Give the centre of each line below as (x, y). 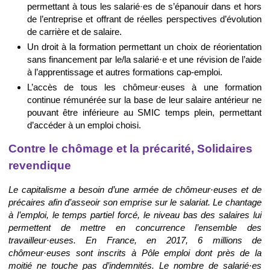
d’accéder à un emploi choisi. (84, 125)
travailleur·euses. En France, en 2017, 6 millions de (135, 240)
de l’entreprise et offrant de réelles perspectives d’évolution (144, 19)
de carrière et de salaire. (74, 32)
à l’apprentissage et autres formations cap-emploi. (124, 72)
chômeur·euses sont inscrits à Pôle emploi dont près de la (135, 253)
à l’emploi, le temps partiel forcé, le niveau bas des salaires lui (135, 215)
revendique (40, 166)
